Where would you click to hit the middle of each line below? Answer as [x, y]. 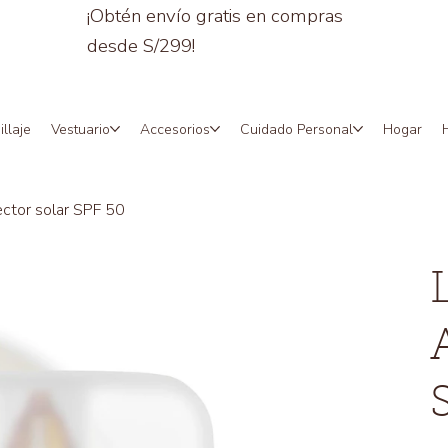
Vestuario [80, 129]
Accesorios [174, 129]
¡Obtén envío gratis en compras [214, 15]
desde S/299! [140, 45]
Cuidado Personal [296, 129]
